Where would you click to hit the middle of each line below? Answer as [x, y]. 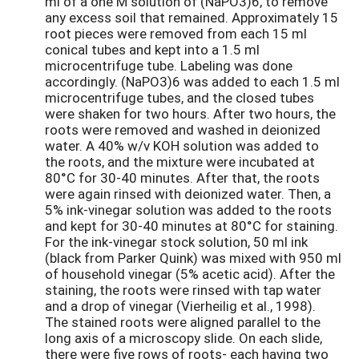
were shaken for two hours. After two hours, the [190, 113]
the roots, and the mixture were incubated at [180, 161]
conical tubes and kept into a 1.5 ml [152, 49]
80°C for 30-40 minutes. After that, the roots [182, 177]
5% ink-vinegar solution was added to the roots [188, 209]
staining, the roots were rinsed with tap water [183, 289]
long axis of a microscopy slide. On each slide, [184, 337]
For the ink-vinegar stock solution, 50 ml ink [176, 241]
